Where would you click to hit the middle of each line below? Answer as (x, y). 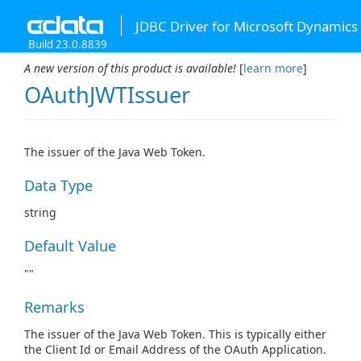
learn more (273, 68)
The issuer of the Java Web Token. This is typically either (175, 334)
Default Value (70, 246)
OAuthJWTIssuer (107, 95)
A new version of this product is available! (132, 68)
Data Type (58, 185)
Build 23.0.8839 (68, 44)
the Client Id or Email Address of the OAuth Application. (175, 350)
